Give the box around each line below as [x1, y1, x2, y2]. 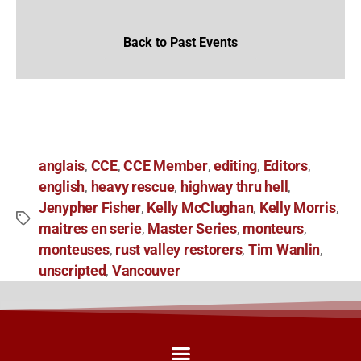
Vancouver [111, 262, 180, 279]
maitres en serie [39, 220, 142, 237]
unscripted [39, 262, 106, 279]
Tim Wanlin [247, 241, 321, 258]
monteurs [243, 220, 304, 237]
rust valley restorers [115, 241, 243, 258]
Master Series [147, 220, 237, 237]
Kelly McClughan [147, 199, 254, 216]
